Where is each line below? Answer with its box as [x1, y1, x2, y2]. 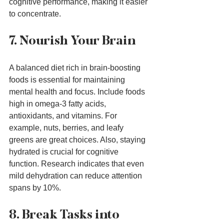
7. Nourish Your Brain [9, 32, 136, 48]
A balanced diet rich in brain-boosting [9, 63, 142, 72]
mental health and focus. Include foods [9, 87, 147, 96]
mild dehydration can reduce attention [9, 171, 144, 180]
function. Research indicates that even [9, 159, 146, 168]
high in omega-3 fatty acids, [9, 99, 108, 108]
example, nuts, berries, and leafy [9, 123, 125, 132]
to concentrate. [9, 9, 61, 18]
